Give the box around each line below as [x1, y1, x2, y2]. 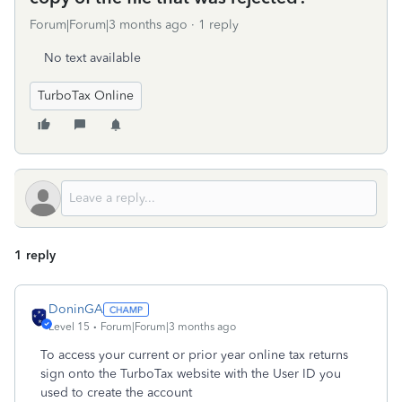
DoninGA [48, 301, 103, 317]
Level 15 [48, 320, 90, 333]
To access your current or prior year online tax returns [40, 347, 348, 363]
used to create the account [40, 385, 192, 400]
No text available [44, 50, 141, 66]
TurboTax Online [38, 88, 134, 103]
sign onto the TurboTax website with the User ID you [40, 366, 341, 381]
